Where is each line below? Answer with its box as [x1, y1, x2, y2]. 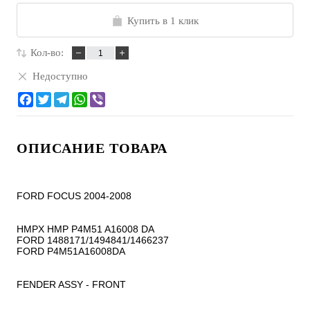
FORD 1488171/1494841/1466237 [17, 235, 169, 246]
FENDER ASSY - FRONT [17, 279, 126, 291]
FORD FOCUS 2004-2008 [17, 190, 131, 202]
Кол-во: [30, 47, 64, 59]
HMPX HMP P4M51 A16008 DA [17, 224, 154, 235]
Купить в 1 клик [127, 15, 199, 27]
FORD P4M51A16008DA [17, 246, 125, 257]
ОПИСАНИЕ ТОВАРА [17, 140, 167, 156]
